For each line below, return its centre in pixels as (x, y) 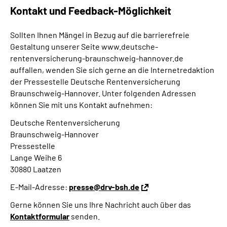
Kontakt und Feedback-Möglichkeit (91, 10)
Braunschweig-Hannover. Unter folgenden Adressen (103, 93)
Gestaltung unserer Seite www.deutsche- (84, 46)
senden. (85, 216)
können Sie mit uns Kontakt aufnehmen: (81, 105)
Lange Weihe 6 (36, 157)
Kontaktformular (40, 216)
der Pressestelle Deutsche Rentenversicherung (95, 81)
